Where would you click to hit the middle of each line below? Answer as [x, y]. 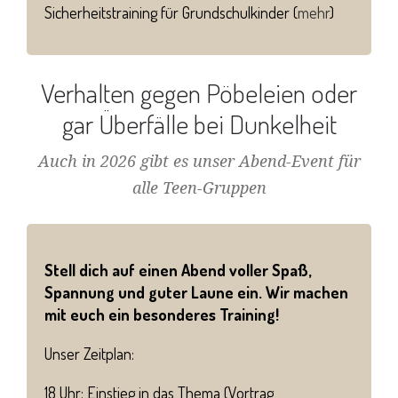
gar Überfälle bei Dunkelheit [199, 123]
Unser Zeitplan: [89, 354]
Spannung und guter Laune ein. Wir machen [196, 292]
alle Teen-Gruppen [199, 187]
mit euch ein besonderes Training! [162, 314]
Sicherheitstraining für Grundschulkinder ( [171, 12]
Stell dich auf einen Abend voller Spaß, [178, 270]
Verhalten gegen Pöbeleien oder [199, 92]
